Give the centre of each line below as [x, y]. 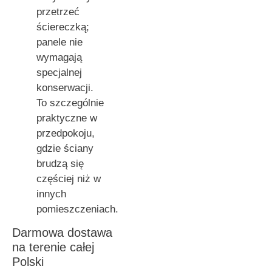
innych [51, 194]
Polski [28, 261]
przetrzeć [58, 12]
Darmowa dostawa [62, 232]
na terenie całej [53, 247]
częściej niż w [69, 178]
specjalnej [59, 72]
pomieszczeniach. [77, 209]
